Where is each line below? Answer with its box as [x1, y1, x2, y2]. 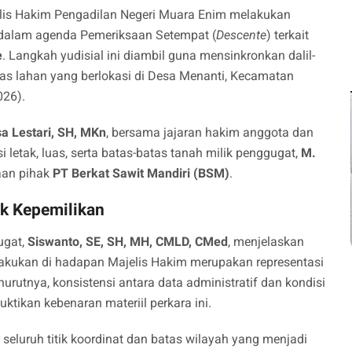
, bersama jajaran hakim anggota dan [106, 125, 313, 141]
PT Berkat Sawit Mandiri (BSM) [53, 166, 229, 181]
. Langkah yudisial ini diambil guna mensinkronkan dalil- [2, 48, 315, 64]
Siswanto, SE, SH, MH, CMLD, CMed [27, 234, 228, 250]
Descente [216, 27, 266, 43]
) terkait [266, 27, 309, 43]
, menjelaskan [228, 234, 304, 250]
